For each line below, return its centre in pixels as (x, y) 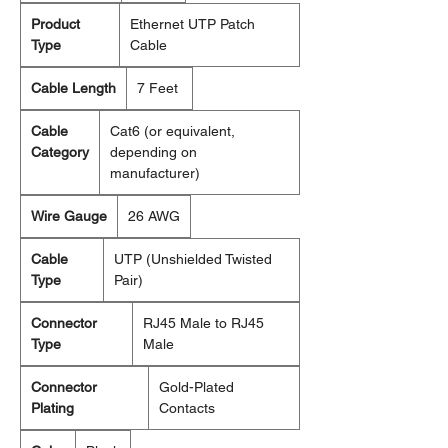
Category (60, 152)
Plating (52, 408)
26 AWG (154, 216)
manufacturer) (155, 173)
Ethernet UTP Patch (192, 24)
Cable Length (73, 88)
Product (55, 24)
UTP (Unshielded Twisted (193, 259)
